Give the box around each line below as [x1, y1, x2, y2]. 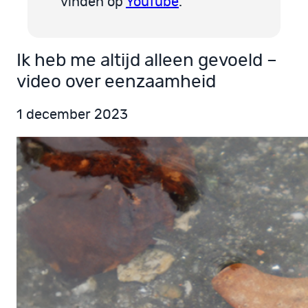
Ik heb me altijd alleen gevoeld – [16, 51, 277, 69]
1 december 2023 [16, 107, 128, 122]
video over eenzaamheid [16, 72, 216, 91]
